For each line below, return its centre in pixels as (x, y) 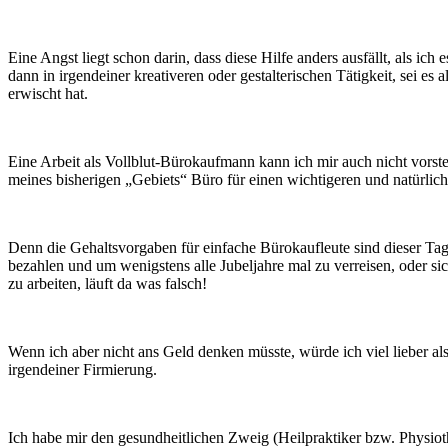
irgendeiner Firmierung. (82, 369)
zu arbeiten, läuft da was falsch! (107, 283)
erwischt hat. (48, 93)
